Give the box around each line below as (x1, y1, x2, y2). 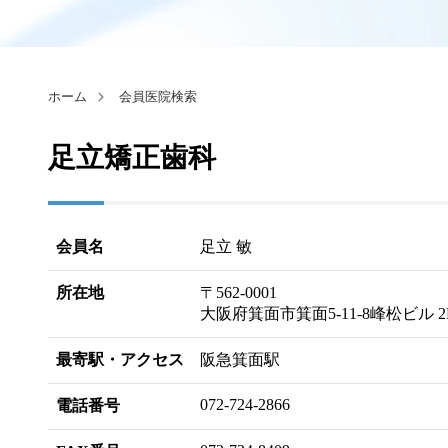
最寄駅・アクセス (56, 351, 184, 368)
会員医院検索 (119, 90, 197, 104)
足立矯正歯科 (48, 142, 216, 173)
